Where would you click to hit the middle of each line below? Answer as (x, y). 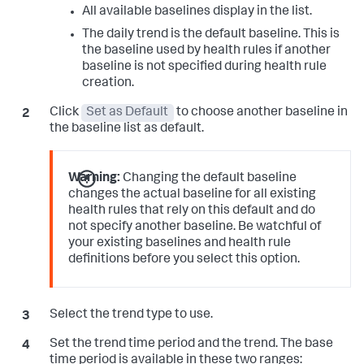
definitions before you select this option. (184, 260)
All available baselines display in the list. (197, 13)
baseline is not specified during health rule (204, 68)
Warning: (95, 179)
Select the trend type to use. (131, 315)
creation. (108, 84)
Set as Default (128, 113)
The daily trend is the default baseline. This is (210, 35)
